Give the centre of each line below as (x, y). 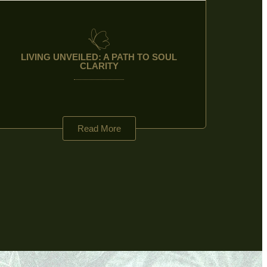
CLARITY (99, 66)
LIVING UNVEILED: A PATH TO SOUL (99, 57)
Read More (99, 128)
